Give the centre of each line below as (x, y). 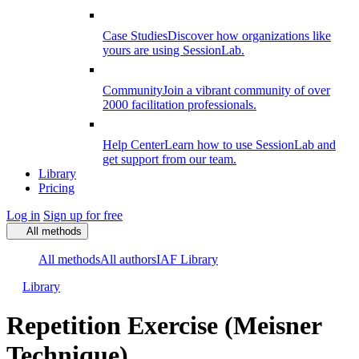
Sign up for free (83, 215)
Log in (23, 215)
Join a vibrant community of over (246, 90)
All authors (128, 259)
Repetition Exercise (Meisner (164, 326)
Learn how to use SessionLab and (250, 145)
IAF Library (187, 259)
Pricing (56, 188)
